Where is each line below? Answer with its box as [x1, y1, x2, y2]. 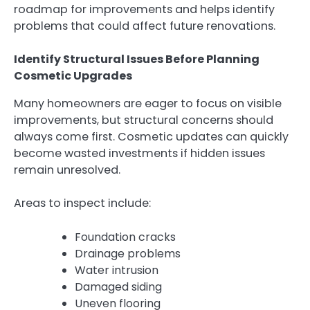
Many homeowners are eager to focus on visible [14, 95, 282, 112]
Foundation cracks [75, 228, 176, 245]
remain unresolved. [14, 162, 120, 179]
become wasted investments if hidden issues [14, 145, 265, 162]
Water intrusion [75, 262, 158, 278]
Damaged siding [75, 278, 162, 295]
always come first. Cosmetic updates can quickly [14, 129, 289, 145]
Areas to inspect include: [14, 195, 151, 212]
